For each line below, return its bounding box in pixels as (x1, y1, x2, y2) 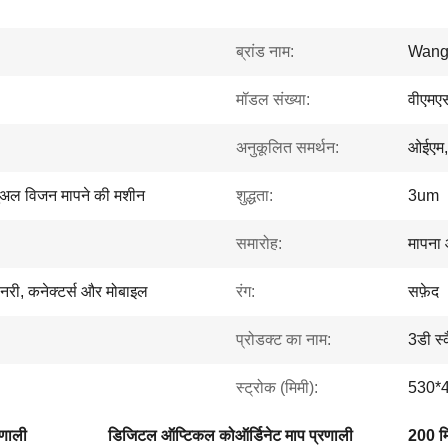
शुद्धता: (236, 187, 273, 204)
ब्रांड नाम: (236, 43, 294, 60)
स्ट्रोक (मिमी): (236, 379, 318, 396)
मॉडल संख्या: (236, 91, 310, 108)
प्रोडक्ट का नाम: (236, 331, 331, 348)
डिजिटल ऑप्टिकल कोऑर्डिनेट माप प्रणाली (108, 427, 353, 444)
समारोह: (236, 235, 282, 252)
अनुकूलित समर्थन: (236, 139, 339, 156)
